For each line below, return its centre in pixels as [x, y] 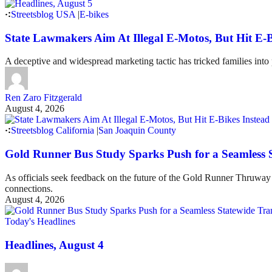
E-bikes [94, 15]
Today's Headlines [40, 221]
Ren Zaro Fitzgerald [43, 98]
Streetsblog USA [43, 15]
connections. [29, 188]
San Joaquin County [137, 131]
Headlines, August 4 [54, 245]
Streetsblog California [53, 131]
